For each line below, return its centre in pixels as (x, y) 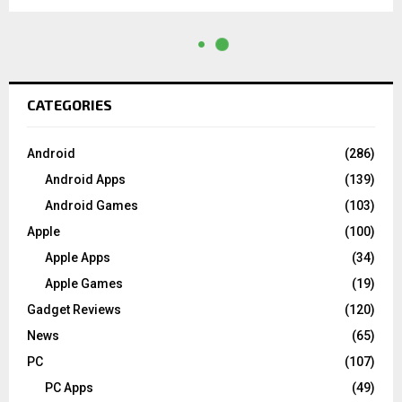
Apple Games (84, 283)
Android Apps (85, 179)
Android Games (92, 205)
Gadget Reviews (74, 309)
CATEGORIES (70, 104)
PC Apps (69, 387)
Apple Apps (78, 257)
